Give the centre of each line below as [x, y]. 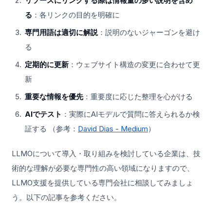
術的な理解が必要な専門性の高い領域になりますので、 [103, 168]
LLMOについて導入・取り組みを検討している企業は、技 [106, 153]
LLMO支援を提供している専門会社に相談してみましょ [102, 182]
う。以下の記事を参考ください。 [66, 197]
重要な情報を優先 [54, 96]
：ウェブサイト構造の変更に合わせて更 [134, 64]
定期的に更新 [47, 64]
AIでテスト [43, 114]
